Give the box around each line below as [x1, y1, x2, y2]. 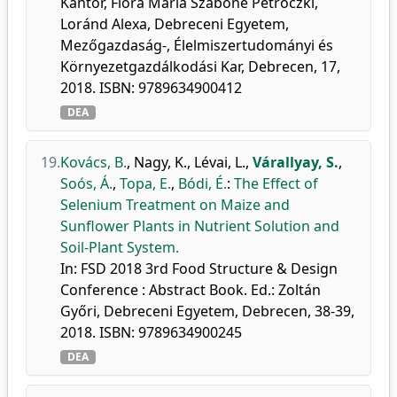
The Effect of [234, 174, 318, 193]
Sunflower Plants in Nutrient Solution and [60, 216, 339, 236]
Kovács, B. [60, 152, 127, 172]
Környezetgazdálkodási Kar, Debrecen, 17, [60, 57, 340, 76]
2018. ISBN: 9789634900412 [60, 78, 242, 97]
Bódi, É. [178, 174, 227, 193]
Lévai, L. [194, 152, 245, 172]
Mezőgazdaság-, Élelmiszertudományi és [60, 35, 333, 55]
